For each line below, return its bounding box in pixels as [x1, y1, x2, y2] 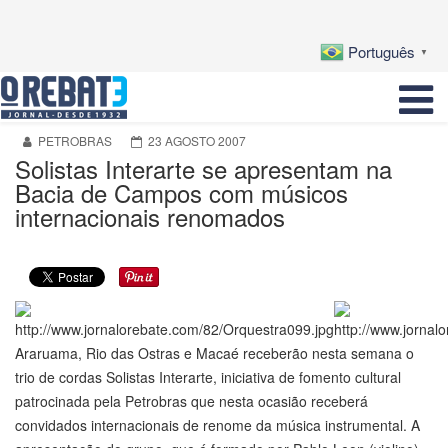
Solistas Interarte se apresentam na [15, 151, 392, 187]
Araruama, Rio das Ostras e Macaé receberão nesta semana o [15, 343, 414, 364]
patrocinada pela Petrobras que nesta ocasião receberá [15, 391, 368, 412]
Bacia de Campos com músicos [15, 175, 348, 211]
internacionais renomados [15, 199, 285, 235]
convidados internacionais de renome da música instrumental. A [15, 415, 420, 436]
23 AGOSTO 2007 [148, 132, 246, 150]
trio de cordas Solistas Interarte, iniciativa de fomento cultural [15, 367, 401, 388]
